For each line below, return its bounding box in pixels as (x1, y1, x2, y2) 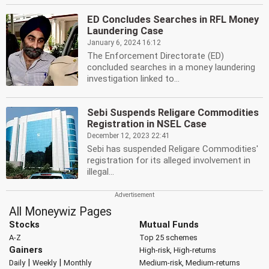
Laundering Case (87, 25, 163, 37)
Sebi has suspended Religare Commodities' (87, 144, 258, 154)
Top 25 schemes (139, 233, 198, 242)
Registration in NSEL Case (87, 118, 207, 130)
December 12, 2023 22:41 (87, 131, 170, 140)
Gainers (9, 244, 43, 255)
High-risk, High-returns (139, 246, 216, 255)
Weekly (32, 258, 56, 267)
